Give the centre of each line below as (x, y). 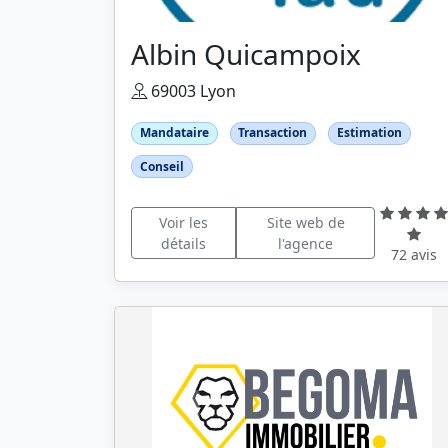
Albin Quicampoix (246, 54)
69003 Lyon (191, 91)
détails (183, 244)
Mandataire (174, 133)
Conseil (161, 166)
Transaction (273, 133)
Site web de (305, 223)
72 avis (414, 254)
